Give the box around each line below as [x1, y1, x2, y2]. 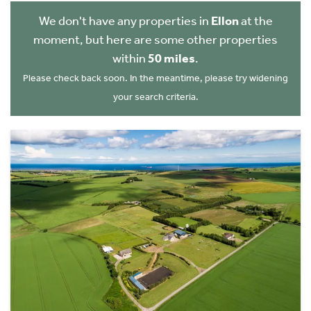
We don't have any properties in [38, 13, 211, 28]
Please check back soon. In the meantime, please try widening [23, 72, 288, 84]
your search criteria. [112, 91, 199, 103]
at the [238, 13, 273, 28]
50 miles [148, 51, 195, 66]
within [112, 51, 148, 66]
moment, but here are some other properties [33, 32, 278, 47]
